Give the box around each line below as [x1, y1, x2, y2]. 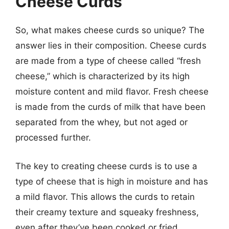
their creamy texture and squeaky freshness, [15, 207, 199, 217]
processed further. [15, 132, 91, 143]
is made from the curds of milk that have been [15, 102, 205, 112]
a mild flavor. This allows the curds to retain [15, 191, 195, 202]
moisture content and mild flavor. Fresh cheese [15, 86, 209, 97]
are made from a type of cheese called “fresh [15, 56, 201, 66]
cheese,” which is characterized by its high [15, 71, 190, 81]
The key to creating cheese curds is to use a [15, 161, 197, 171]
